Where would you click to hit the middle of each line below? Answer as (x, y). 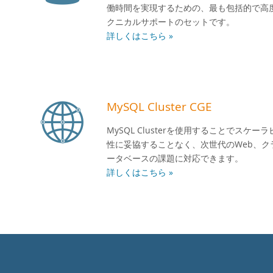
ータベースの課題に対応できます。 (175, 158)
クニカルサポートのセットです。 (171, 22)
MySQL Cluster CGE (159, 106)
